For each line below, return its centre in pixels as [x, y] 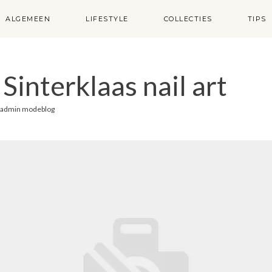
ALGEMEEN [28, 19]
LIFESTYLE [107, 19]
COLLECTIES [188, 19]
